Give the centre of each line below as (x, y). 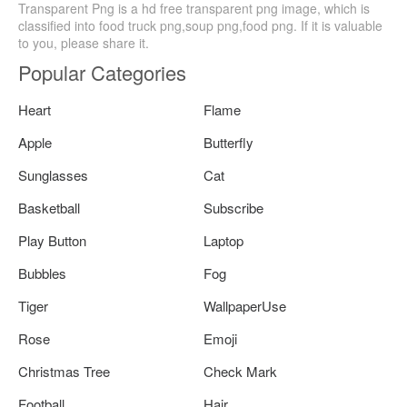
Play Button (52, 240)
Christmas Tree (64, 371)
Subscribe (233, 207)
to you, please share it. (84, 42)
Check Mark (240, 371)
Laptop (223, 240)
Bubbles (42, 273)
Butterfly (228, 142)
